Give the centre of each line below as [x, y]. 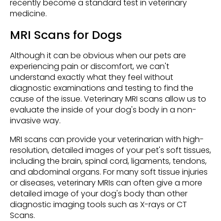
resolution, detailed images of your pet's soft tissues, [110, 150]
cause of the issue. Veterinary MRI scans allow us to [108, 99]
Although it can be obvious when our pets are [98, 55]
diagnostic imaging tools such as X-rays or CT [98, 204]
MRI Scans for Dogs [66, 35]
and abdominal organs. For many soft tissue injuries [109, 172]
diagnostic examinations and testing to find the [102, 88]
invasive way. [35, 120]
